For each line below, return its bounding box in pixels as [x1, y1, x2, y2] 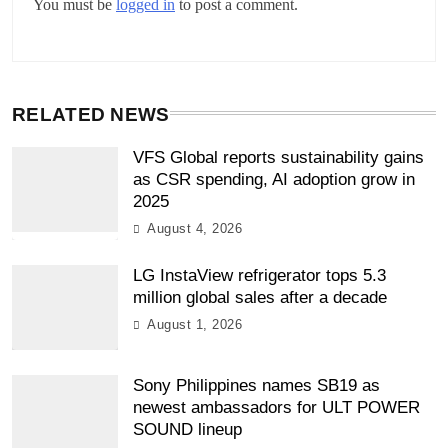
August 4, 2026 [147, 221, 243, 237]
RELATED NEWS [12, 104, 170, 126]
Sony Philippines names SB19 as [133, 375, 380, 395]
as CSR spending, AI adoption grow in [133, 170, 415, 190]
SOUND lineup [133, 419, 242, 439]
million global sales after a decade [133, 288, 387, 308]
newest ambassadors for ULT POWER [133, 397, 420, 417]
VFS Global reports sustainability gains [133, 148, 424, 168]
